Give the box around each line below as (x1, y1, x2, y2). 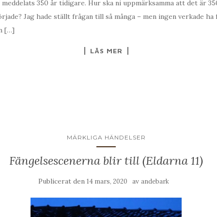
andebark (141, 177, 169, 186)
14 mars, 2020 (87, 177, 127, 186)
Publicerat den (38, 176, 87, 186)
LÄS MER (90, 46, 123, 55)
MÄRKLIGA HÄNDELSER (66, 133, 146, 141)
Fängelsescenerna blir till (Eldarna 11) (9, 153, 203, 168)
